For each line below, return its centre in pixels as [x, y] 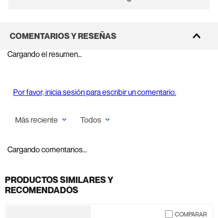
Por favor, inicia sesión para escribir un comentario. [95, 92]
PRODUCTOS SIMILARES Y [59, 180]
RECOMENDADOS [42, 190]
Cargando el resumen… [45, 54]
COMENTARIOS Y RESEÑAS [63, 36]
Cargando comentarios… [47, 149]
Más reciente [36, 120]
